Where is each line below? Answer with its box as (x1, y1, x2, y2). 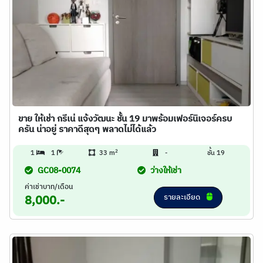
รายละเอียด (163, 191, 202, 204)
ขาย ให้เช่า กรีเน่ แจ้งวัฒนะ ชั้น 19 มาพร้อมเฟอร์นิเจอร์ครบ (18, 112, 232, 126)
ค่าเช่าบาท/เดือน (25, 181, 73, 193)
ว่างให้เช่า (150, 164, 181, 178)
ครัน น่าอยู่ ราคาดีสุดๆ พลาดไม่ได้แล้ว (18, 122, 156, 137)
